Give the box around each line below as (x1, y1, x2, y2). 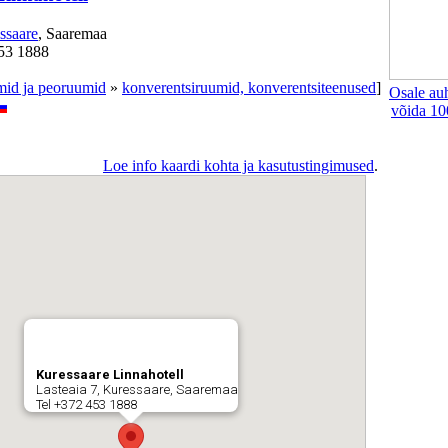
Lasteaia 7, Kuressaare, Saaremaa (36, 382, 238, 398)
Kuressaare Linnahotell (36, 367, 184, 383)
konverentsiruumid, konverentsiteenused (122, 79, 376, 97)
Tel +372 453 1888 (36, 397, 137, 413)
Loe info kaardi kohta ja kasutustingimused (103, 157, 374, 175)
